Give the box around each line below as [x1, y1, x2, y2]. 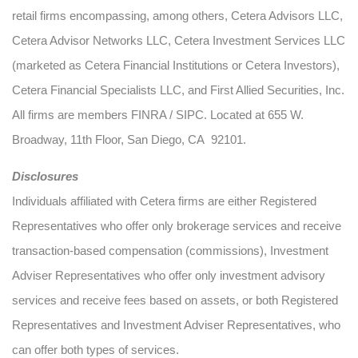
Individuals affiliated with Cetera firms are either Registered [12, 194, 316, 208]
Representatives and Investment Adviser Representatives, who [12, 318, 340, 332]
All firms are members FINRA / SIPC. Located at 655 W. [12, 108, 304, 121]
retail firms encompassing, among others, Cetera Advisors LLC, [12, 9, 343, 22]
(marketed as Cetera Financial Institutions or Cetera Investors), [12, 58, 340, 72]
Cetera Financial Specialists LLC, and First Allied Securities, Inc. [12, 83, 344, 97]
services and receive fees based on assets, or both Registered [12, 293, 338, 307]
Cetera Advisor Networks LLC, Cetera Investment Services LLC [12, 34, 345, 47]
